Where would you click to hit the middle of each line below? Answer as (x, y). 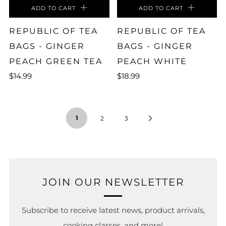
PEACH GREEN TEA (56, 61)
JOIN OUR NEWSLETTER (113, 182)
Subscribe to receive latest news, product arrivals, (113, 210)
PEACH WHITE (152, 61)
